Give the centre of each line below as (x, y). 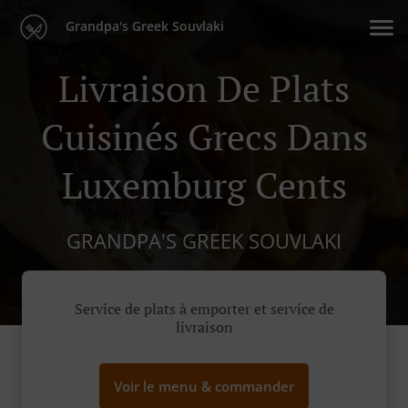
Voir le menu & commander (204, 387)
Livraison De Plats (204, 88)
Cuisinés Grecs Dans (204, 136)
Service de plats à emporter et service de (204, 309)
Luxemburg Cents (204, 184)
